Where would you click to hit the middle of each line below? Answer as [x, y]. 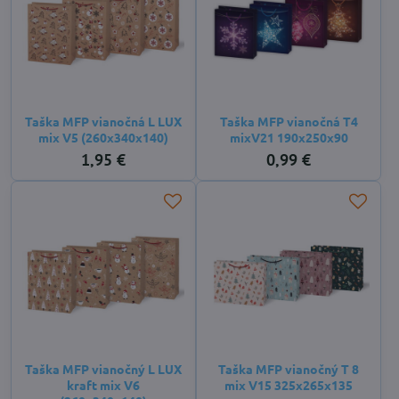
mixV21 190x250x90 [289, 137]
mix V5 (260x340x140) [103, 137]
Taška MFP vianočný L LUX [103, 369]
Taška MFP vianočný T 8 [289, 369]
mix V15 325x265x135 [289, 385]
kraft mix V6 [103, 385]
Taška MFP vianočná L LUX [103, 121]
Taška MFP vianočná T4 [289, 121]
